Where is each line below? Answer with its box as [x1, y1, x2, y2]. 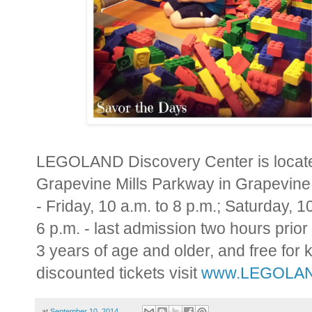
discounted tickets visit [36, 263, 201, 282]
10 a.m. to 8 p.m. [98, 196, 217, 215]
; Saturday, [217, 196, 297, 215]
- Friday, [36, 196, 98, 215]
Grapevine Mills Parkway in [36, 174, 235, 193]
